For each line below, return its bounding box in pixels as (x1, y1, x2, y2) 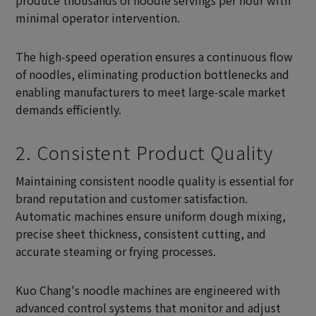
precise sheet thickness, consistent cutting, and (16, 225, 267, 243)
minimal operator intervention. (16, 9, 181, 27)
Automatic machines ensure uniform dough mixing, (16, 207, 286, 225)
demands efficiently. (16, 101, 122, 119)
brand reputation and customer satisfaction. (16, 190, 248, 207)
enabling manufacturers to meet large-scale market (16, 83, 286, 101)
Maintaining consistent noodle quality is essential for (16, 172, 294, 190)
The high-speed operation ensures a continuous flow (16, 48, 293, 66)
